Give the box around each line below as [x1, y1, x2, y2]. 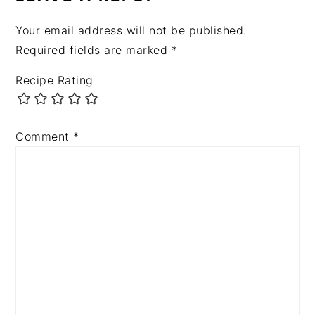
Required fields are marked [15, 43, 172, 58]
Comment [15, 129, 74, 144]
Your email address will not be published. [15, 23, 247, 38]
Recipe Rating [15, 73, 94, 88]
